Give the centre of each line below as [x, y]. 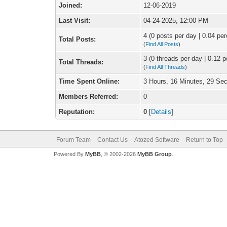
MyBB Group [154, 154]
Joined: [71, 5]
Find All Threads [165, 67]
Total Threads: [81, 62]
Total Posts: [78, 39]
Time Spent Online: [89, 81]
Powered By [69, 154]
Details [161, 112]
